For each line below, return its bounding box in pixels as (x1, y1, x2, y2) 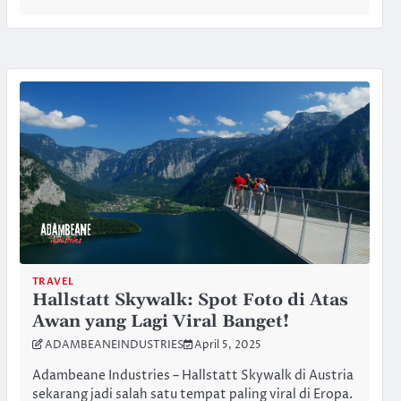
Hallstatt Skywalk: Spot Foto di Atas (31, 288, 348, 311)
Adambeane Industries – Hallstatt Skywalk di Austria (31, 366, 354, 385)
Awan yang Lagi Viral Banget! (31, 310, 289, 333)
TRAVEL (31, 274, 74, 288)
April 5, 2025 (193, 337, 261, 353)
